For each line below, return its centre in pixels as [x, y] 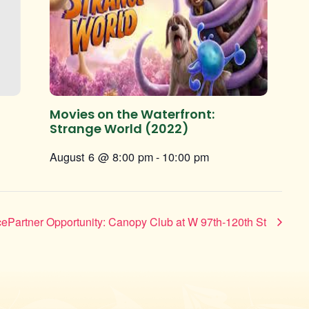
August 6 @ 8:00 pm [101, 157]
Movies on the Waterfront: [132, 114]
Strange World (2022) [119, 129]
